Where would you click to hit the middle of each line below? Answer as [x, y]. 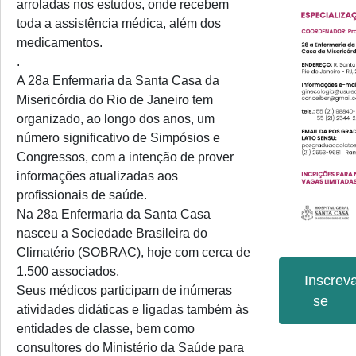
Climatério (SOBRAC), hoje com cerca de [133, 252]
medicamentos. [60, 43]
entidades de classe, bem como [106, 329]
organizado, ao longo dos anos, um [116, 119]
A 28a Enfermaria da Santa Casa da [118, 81]
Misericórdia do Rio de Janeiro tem [115, 100]
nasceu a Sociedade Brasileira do [112, 233]
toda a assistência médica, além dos [119, 23]
